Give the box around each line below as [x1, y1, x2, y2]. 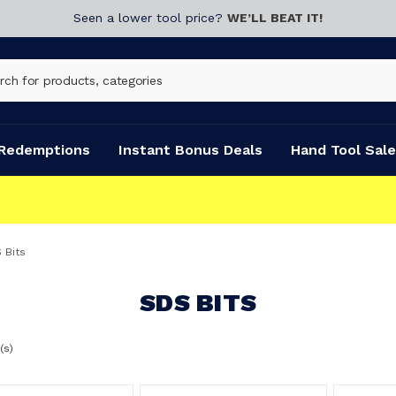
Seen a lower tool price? [73, 11, 227, 25]
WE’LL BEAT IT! [227, 11, 323, 25]
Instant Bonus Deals [118, 141, 263, 158]
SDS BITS [140, 288, 256, 317]
